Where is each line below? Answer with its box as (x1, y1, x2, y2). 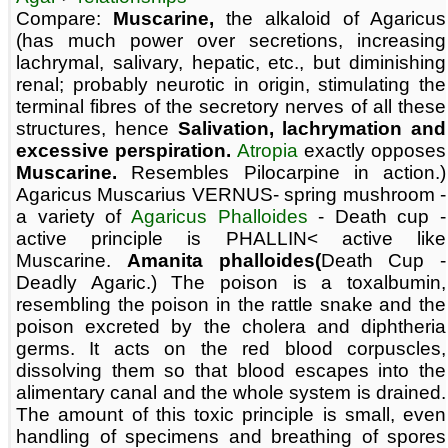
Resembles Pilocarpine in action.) (131, 162, 446, 184)
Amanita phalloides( (126, 250, 321, 272)
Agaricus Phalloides (130, 206, 308, 228)
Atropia (237, 140, 298, 162)
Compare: (16, 8, 113, 30)
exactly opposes (298, 140, 446, 162)
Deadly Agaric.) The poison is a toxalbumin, (16, 272, 446, 294)
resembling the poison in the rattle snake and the (16, 294, 446, 316)
